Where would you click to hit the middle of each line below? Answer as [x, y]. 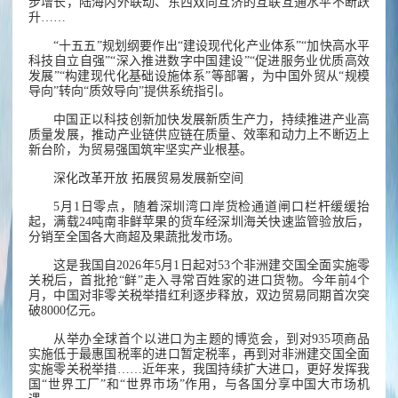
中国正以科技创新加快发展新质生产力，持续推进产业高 [211, 120]
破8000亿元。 [66, 311]
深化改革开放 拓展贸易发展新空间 [148, 179]
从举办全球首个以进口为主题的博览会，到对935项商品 [211, 339]
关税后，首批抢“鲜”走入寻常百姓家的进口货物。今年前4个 [199, 281]
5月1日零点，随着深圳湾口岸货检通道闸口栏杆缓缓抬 [211, 207]
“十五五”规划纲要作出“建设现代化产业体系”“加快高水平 [211, 46]
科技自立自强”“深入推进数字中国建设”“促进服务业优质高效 [199, 61]
